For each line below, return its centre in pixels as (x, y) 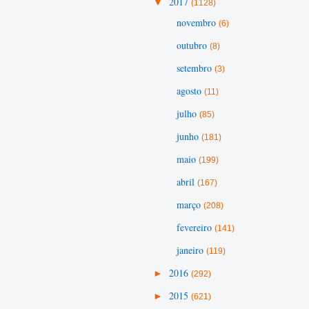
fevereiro (195, 227)
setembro (195, 68)
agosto (190, 91)
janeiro (191, 250)
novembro (197, 22)
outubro (193, 45)
